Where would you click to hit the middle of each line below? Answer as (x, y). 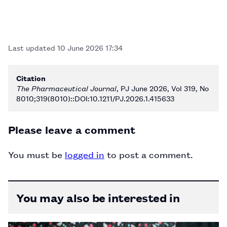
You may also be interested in (98, 197)
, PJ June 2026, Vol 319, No (163, 88)
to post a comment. (149, 154)
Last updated (33, 47)
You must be (36, 154)
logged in (85, 154)
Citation (31, 78)
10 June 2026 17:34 (90, 47)
